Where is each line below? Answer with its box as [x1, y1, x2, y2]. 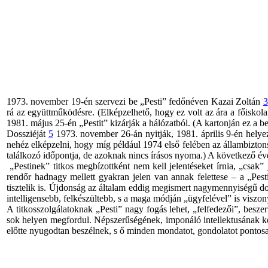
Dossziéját [7, 129, 48, 139]
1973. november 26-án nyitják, [53, 129, 173, 139]
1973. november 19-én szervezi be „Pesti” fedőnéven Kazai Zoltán [7, 96, 263, 106]
